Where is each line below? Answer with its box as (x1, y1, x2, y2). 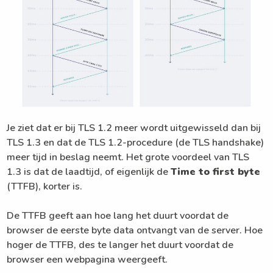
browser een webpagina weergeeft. (7, 252, 168, 266)
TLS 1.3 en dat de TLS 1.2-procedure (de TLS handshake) (7, 135, 264, 149)
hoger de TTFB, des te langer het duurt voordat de (7, 238, 234, 252)
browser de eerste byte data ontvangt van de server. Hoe (7, 223, 263, 237)
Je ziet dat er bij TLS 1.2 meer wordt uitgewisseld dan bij (7, 121, 261, 135)
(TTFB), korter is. (7, 179, 83, 193)
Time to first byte (171, 165, 261, 179)
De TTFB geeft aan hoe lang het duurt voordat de (7, 208, 229, 222)
